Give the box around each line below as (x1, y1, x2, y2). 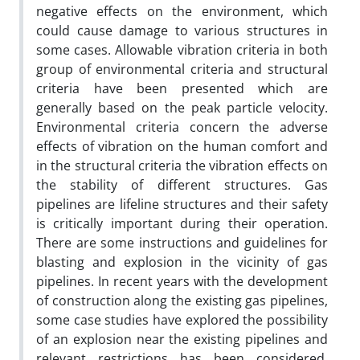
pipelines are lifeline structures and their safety (36, 194, 328, 213)
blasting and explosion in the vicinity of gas (36, 252, 328, 271)
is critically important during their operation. (36, 214, 328, 232)
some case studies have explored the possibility (36, 310, 328, 329)
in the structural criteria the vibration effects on (36, 156, 328, 174)
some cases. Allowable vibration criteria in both (36, 40, 328, 59)
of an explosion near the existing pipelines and (36, 329, 328, 348)
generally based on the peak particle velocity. (36, 98, 328, 117)
